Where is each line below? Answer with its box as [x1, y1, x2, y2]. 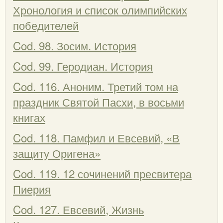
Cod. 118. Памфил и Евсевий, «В [13, 129, 180, 145]
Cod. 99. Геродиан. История [13, 57, 153, 74]
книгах [13, 109, 45, 125]
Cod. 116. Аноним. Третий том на [13, 78, 178, 94]
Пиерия [13, 180, 51, 197]
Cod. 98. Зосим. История [13, 37, 136, 53]
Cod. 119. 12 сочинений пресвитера [13, 165, 192, 181]
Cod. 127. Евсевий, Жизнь [13, 201, 144, 217]
